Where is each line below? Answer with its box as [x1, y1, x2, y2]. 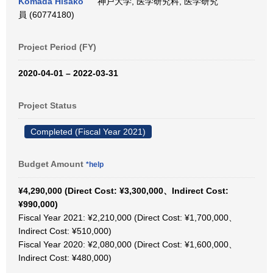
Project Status [18, 101, 77, 110]
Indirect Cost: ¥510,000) [18, 226, 112, 236]
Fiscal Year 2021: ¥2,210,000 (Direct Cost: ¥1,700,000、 [18, 213, 237, 222]
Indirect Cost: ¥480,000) [18, 253, 112, 263]
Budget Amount [18, 159, 86, 169]
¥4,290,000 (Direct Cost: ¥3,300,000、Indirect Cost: [18, 186, 229, 196]
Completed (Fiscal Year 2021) [30, 127, 146, 136]
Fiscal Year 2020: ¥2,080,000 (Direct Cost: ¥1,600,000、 [18, 239, 237, 249]
